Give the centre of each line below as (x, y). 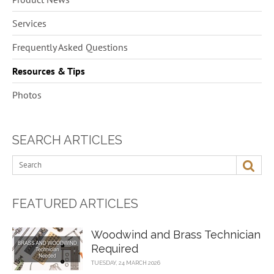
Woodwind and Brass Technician (176, 235)
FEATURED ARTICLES (75, 204)
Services (29, 23)
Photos (27, 94)
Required (115, 249)
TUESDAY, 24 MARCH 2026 (126, 263)
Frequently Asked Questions (70, 47)
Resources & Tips (49, 71)
